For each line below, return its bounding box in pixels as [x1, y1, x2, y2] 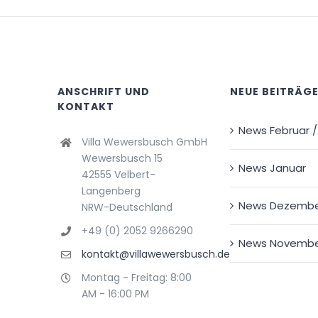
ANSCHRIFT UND [57, 84, 150, 99]
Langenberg [81, 184, 141, 199]
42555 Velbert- [81, 168, 155, 182]
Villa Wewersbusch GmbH [81, 135, 207, 150]
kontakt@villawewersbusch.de [81, 246, 230, 261]
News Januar [238, 160, 306, 176]
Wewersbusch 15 [81, 151, 163, 166]
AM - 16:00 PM [81, 286, 149, 301]
